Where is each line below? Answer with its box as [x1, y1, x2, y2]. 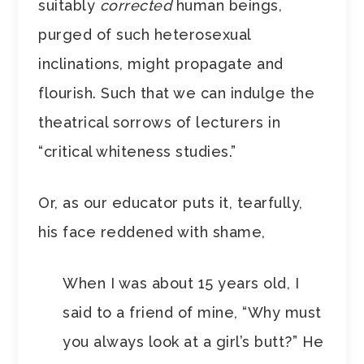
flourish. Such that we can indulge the [38, 84, 315, 102]
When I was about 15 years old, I [63, 275, 300, 292]
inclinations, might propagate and [38, 55, 284, 73]
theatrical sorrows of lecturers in [38, 114, 281, 132]
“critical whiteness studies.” [38, 143, 236, 161]
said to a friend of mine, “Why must [63, 304, 322, 322]
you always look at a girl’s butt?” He [63, 333, 324, 351]
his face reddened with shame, [38, 223, 266, 241]
